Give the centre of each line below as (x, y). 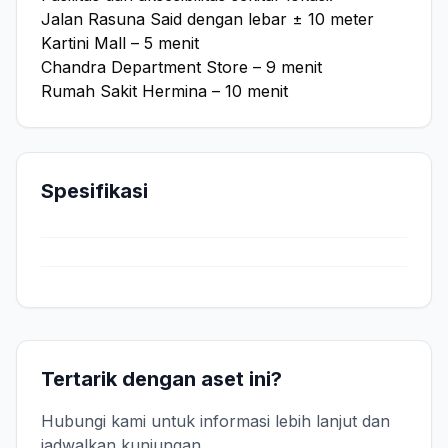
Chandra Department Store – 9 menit (181, 66)
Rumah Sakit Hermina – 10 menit (164, 90)
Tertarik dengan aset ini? (161, 378)
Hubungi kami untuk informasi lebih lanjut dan (215, 420)
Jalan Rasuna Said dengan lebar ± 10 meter (207, 18)
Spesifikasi (94, 190)
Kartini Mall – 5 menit (120, 42)
